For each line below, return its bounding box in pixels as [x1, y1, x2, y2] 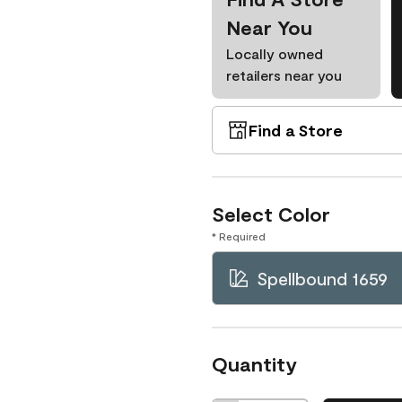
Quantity [212, 352, 297, 375]
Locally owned [226, 45, 323, 62]
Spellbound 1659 [257, 267, 388, 289]
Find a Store [249, 120, 343, 140]
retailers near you [226, 66, 342, 83]
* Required [212, 230, 266, 242]
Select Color [212, 202, 330, 225]
